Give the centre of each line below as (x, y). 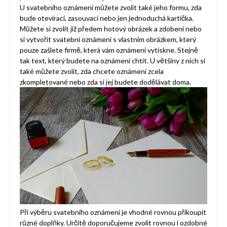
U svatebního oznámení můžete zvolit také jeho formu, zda (110, 8)
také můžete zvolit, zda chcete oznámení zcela (91, 71)
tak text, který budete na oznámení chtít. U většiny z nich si (112, 61)
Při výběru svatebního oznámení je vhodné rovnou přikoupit (113, 212)
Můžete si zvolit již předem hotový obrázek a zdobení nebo (110, 29)
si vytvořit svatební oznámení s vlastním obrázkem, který (108, 40)
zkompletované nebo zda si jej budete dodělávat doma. (105, 82)
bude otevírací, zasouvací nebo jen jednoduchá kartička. (106, 18)
